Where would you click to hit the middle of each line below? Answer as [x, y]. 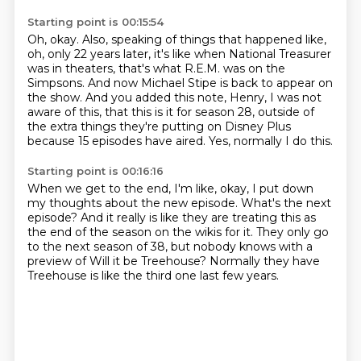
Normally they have [264, 261]
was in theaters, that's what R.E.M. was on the [156, 68]
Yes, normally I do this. [270, 141]
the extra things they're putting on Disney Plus [159, 127]
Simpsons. [57, 83]
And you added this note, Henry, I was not [203, 98]
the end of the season [91, 232]
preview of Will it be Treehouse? [118, 261]
